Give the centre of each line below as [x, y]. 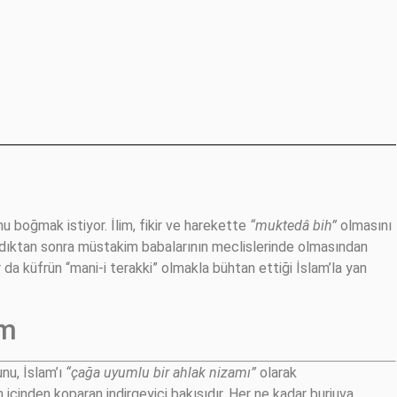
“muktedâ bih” [293, 226]
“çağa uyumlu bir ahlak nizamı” [161, 373]
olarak [276, 373]
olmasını [364, 226]
